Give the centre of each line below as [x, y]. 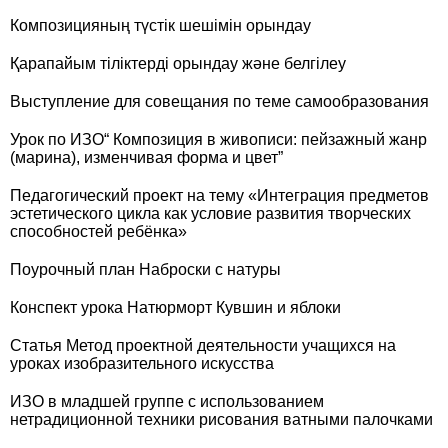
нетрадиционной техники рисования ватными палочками [221, 419]
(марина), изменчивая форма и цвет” [146, 157]
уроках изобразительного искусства [142, 363]
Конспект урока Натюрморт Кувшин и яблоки [175, 307]
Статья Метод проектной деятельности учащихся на [203, 345]
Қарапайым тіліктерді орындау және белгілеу [178, 63]
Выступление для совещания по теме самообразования [219, 101]
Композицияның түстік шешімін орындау [160, 25]
